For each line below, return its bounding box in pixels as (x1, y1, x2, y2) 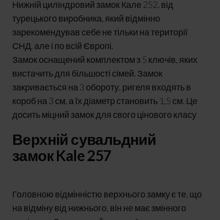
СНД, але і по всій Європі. (12, 40, 113, 51)
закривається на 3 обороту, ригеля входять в (12, 81, 191, 92)
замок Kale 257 (12, 146, 111, 164)
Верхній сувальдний (12, 130, 156, 148)
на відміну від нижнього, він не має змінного (12, 202, 186, 213)
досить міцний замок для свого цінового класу (12, 109, 196, 120)
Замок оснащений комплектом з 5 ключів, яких (12, 54, 197, 65)
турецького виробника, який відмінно (12, 12, 160, 24)
